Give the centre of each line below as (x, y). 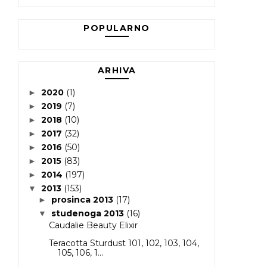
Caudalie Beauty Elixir (93, 225)
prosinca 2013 (83, 200)
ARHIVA (117, 71)
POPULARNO (117, 28)
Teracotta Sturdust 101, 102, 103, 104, (124, 243)
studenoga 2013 (89, 214)
